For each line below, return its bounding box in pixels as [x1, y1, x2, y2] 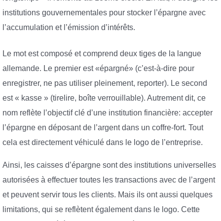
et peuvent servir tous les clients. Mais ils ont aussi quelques [2, 190, 213, 199]
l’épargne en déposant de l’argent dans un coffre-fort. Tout [2, 123, 203, 132]
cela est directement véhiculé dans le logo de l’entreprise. [2, 138, 203, 147]
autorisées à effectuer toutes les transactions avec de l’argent [2, 175, 215, 184]
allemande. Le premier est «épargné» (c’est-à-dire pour [2, 64, 194, 73]
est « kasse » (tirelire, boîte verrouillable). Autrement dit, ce [2, 94, 206, 103]
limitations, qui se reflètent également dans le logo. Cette [2, 205, 200, 214]
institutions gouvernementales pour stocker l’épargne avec [2, 8, 206, 17]
